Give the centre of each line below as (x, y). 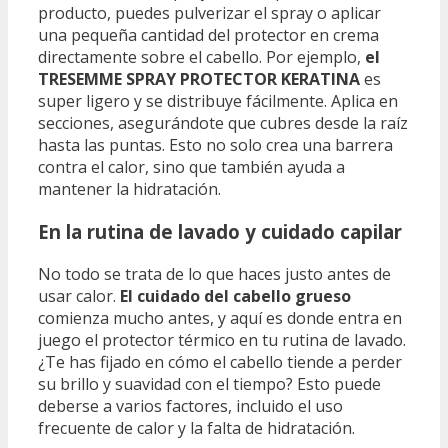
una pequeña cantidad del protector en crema (208, 35)
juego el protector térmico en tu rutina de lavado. (222, 339)
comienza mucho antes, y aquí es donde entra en (220, 317)
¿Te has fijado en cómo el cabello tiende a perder (220, 361)
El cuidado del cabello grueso (235, 295)
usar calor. (79, 295)
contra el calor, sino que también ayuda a (191, 167)
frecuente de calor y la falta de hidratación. (196, 427)
